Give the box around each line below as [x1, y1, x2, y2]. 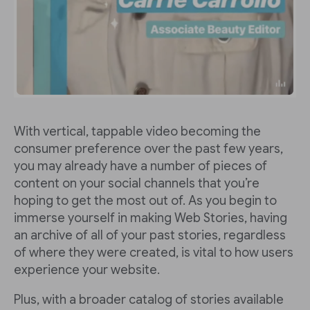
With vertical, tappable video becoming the [14, 123, 261, 139]
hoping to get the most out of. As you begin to [14, 192, 277, 208]
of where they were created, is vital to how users [14, 244, 293, 260]
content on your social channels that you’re [14, 175, 259, 191]
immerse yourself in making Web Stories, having [14, 210, 287, 226]
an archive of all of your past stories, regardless [14, 227, 286, 243]
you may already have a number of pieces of [14, 158, 267, 174]
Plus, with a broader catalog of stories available [14, 291, 284, 307]
